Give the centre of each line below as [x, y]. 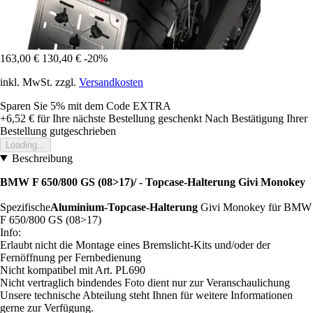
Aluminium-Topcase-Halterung [124, 207]
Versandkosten [111, 82]
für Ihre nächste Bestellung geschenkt [118, 118]
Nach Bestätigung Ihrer [256, 118]
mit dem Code [100, 105]
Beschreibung [42, 158]
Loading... [26, 145]
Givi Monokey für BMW [255, 207]
